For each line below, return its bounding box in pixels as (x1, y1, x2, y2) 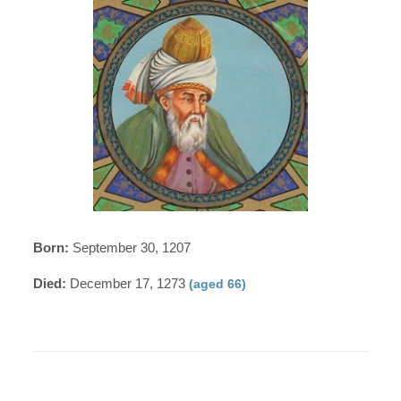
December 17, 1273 (66, 275, 190, 291)
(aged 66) (189, 276, 247, 291)
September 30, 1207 (69, 239, 192, 255)
